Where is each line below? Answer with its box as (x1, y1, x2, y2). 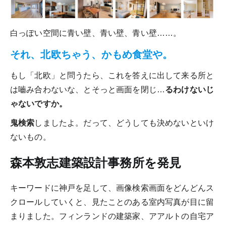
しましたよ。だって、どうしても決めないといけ (34, 119, 214, 128)
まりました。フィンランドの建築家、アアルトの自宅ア (10, 212, 214, 221)
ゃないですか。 (10, 99, 68, 108)
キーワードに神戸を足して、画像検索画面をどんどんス (10, 184, 214, 193)
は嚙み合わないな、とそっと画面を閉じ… (10, 85, 165, 94)
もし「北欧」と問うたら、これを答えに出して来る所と (10, 71, 214, 80)
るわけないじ (165, 85, 214, 94)
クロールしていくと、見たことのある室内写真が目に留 (10, 198, 214, 207)
